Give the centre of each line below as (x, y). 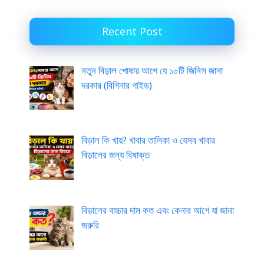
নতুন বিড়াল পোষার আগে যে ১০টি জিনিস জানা (152, 70)
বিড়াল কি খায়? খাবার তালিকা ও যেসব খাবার (148, 140)
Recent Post (132, 31)
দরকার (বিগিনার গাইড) (116, 85)
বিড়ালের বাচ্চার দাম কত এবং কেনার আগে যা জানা (157, 210)
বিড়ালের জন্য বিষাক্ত (115, 155)
